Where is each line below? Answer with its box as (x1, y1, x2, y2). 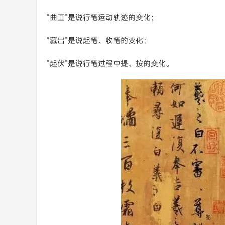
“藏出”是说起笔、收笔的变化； (47, 35, 151, 45)
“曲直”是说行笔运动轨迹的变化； (47, 12, 158, 22)
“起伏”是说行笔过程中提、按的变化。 (47, 58, 173, 68)
